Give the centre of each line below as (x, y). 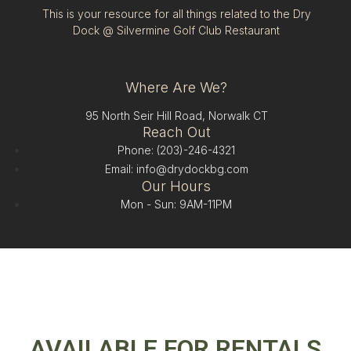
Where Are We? (177, 88)
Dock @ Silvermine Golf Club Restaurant (177, 30)
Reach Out (176, 132)
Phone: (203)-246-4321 (177, 150)
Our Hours (177, 186)
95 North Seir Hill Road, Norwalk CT (176, 116)
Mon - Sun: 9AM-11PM (177, 204)
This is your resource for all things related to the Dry (176, 13)
